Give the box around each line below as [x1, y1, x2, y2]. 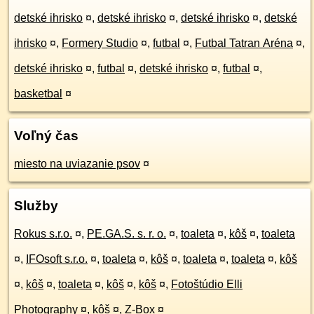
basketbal [14, 88, 62, 100]
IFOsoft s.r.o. [26, 253, 88, 265]
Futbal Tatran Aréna [195, 37, 293, 49]
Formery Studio [62, 37, 138, 49]
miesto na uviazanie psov [14, 158, 140, 170]
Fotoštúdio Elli [171, 278, 243, 290]
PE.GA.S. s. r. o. [87, 228, 166, 240]
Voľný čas [14, 128, 78, 143]
